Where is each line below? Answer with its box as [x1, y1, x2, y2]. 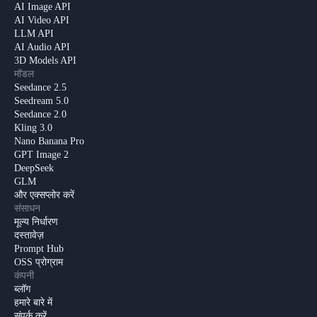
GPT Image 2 [14, 149, 69, 161]
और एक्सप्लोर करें [14, 190, 74, 201]
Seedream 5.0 [14, 96, 69, 107]
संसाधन [14, 203, 40, 214]
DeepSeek [14, 163, 54, 174]
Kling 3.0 [14, 122, 52, 134]
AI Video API [14, 15, 69, 26]
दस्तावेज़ [14, 230, 44, 241]
